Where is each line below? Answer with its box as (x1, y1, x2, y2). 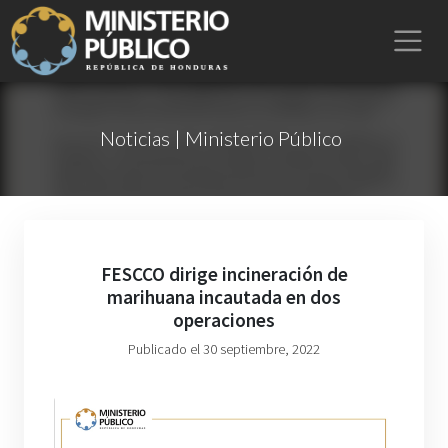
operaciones (173, 308, 275, 332)
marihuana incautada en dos (107, 285, 341, 309)
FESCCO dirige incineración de (100, 262, 348, 286)
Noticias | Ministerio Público (99, 126, 342, 150)
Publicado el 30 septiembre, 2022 (128, 340, 320, 358)
